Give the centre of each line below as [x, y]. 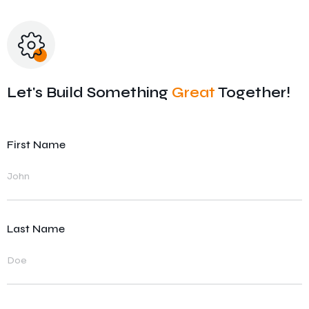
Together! [253, 93]
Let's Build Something [89, 93]
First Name [36, 144]
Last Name [36, 229]
